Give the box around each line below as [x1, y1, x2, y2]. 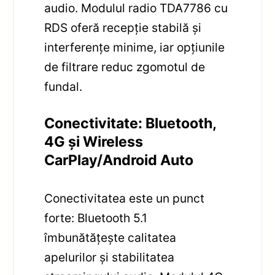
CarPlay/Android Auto [44, 151, 194, 169]
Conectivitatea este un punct [44, 190, 205, 206]
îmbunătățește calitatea [44, 230, 177, 245]
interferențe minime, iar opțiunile [44, 39, 225, 55]
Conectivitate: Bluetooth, [44, 114, 217, 132]
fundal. [44, 79, 83, 94]
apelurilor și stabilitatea [44, 249, 175, 265]
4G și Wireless [44, 133, 144, 150]
